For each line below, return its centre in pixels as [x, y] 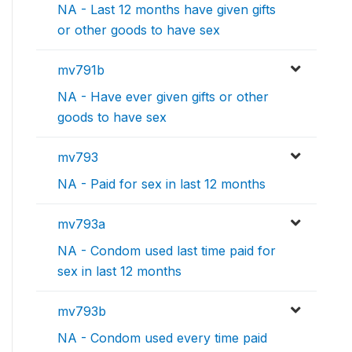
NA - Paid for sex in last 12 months [161, 183]
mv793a [81, 224]
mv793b [82, 311]
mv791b [81, 70]
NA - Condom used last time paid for [167, 250]
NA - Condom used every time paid [162, 337]
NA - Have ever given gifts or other [163, 96]
